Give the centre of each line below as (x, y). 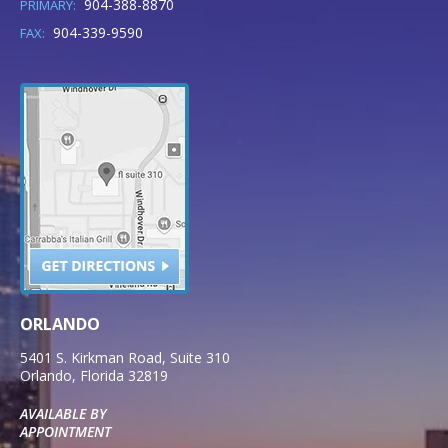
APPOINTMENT (65, 432)
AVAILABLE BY (63, 414)
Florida (102, 376)
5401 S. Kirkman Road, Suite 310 (125, 358)
